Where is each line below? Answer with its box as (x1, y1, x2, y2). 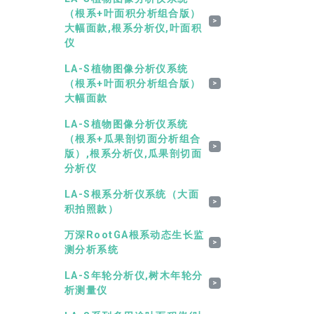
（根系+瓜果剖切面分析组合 (64, 132, 201, 145)
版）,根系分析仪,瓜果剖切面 (64, 147, 203, 160)
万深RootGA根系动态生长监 (64, 228, 205, 241)
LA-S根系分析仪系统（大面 (64, 188, 200, 200)
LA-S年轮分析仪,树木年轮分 (64, 269, 203, 282)
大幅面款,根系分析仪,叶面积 (64, 22, 203, 34)
